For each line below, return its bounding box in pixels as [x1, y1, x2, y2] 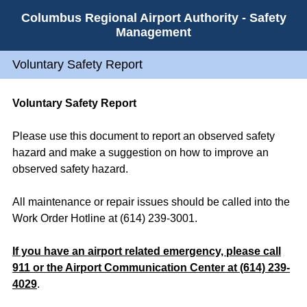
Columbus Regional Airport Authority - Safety [21, 11, 286, 25]
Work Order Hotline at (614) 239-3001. [12, 212, 197, 224]
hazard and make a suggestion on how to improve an [12, 147, 269, 158]
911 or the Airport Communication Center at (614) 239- [12, 262, 290, 273]
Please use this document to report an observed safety [12, 130, 275, 142]
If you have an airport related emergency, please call [12, 245, 281, 257]
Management [116, 25, 191, 39]
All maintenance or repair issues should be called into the [12, 196, 290, 208]
